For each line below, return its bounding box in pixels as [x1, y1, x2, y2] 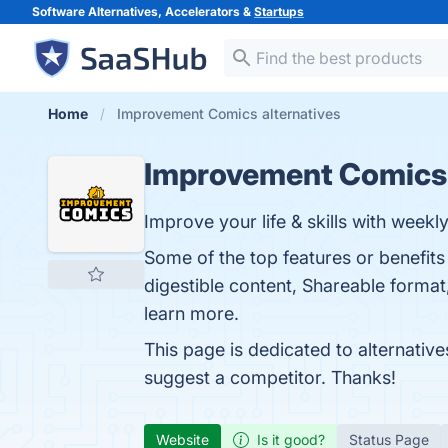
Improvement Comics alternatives [117, 105, 341, 122]
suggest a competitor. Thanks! [144, 367, 396, 388]
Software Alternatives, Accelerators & [32, 4, 254, 19]
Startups [254, 4, 304, 19]
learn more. [144, 303, 239, 324]
